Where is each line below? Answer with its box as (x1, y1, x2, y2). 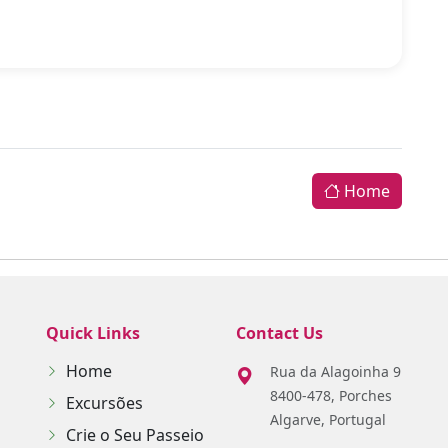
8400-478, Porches (270, 386, 392, 405)
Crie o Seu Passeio (66, 424, 204, 446)
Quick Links (46, 322, 140, 344)
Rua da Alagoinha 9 (270, 362, 401, 381)
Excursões (66, 392, 143, 414)
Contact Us (236, 322, 323, 344)
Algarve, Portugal (270, 410, 386, 429)
